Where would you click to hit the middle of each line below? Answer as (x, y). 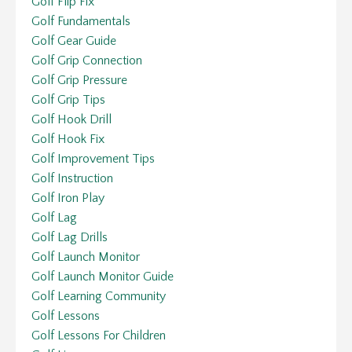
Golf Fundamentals (81, 21)
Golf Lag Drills (70, 237)
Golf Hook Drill (71, 119)
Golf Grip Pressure (79, 80)
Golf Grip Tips (68, 99)
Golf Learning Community (99, 296)
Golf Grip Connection (87, 60)
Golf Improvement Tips (93, 158)
